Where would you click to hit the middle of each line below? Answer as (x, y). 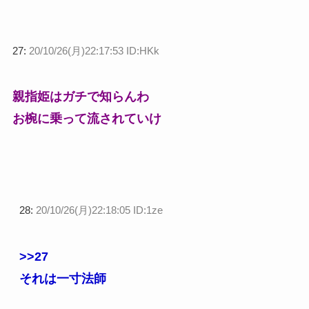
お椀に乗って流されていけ (87, 119)
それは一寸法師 (62, 279)
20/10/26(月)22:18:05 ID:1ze (99, 210)
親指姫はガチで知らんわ (80, 97)
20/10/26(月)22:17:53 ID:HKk (94, 50)
